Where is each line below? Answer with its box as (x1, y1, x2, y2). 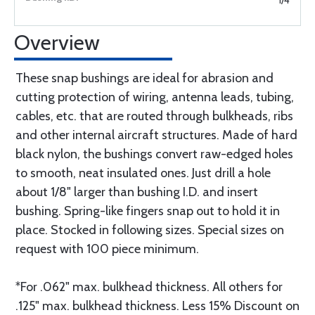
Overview (14, 30, 100, 56)
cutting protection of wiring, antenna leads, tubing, (15, 89, 294, 105)
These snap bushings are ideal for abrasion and (15, 70, 274, 86)
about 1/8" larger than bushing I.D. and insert (15, 184, 258, 200)
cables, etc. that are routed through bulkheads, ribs (15, 108, 293, 124)
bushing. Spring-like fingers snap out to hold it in (15, 203, 280, 219)
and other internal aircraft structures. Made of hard (15, 127, 297, 143)
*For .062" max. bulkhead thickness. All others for (15, 279, 283, 295)
